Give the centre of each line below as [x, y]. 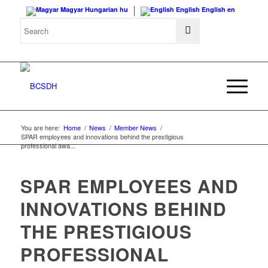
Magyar [72, 9]
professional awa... [48, 145]
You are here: [40, 127]
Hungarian [102, 9]
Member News [135, 127]
